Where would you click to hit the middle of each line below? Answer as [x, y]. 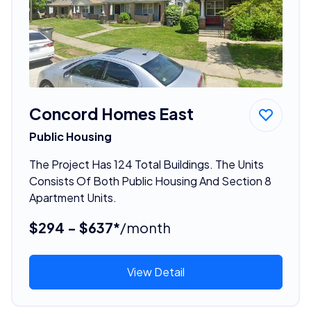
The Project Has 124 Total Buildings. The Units [146, 164]
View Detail [155, 271]
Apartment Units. [73, 197]
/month [145, 227]
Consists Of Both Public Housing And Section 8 [150, 180]
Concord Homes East [111, 113]
